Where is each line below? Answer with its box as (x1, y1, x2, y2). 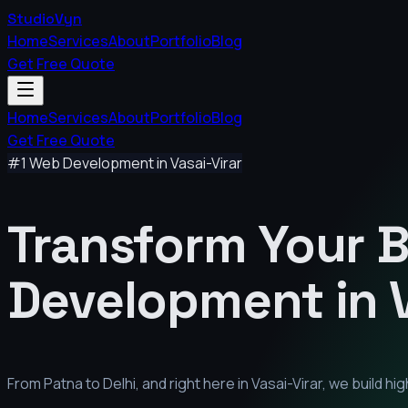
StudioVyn (7, 9, 82, 28)
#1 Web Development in (7, 153, 170, 173)
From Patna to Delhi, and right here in (7, 372, 251, 393)
